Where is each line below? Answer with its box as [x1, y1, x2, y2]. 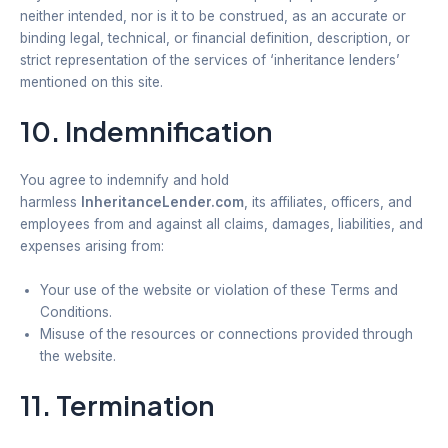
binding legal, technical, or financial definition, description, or [20, 29, 410, 46]
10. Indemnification [20, 114, 273, 149]
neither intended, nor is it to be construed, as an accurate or [20, 7, 406, 24]
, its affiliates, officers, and [244, 194, 412, 211]
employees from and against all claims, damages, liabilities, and [20, 216, 423, 233]
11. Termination [20, 387, 215, 422]
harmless [20, 194, 81, 211]
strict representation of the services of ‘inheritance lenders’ [20, 51, 400, 68]
